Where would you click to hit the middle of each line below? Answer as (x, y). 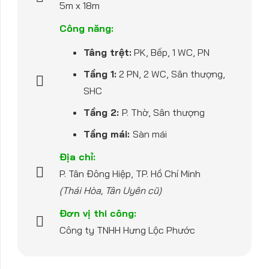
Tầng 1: (100, 74)
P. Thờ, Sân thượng (164, 112)
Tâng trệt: (108, 52)
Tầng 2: (103, 112)
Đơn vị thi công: (98, 213)
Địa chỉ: (78, 157)
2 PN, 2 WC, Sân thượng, (171, 74)
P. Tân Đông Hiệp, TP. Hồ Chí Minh (130, 174)
